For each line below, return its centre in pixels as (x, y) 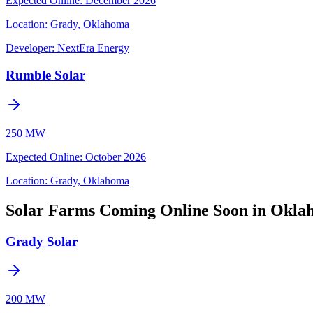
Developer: (30, 48)
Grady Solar (42, 241)
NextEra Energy (93, 48)
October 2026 (116, 156)
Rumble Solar (45, 75)
